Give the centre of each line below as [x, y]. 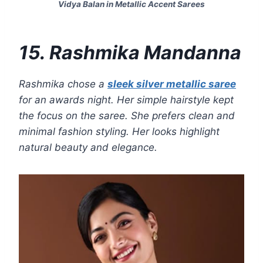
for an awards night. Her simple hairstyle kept [126, 100]
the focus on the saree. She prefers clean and [127, 116]
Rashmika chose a [63, 84]
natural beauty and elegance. [88, 148]
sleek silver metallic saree [172, 84]
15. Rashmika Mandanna [130, 53]
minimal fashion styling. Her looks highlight [119, 132]
